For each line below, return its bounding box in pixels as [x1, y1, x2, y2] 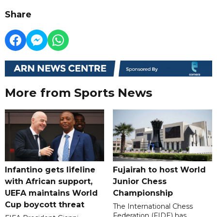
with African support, [5, 177, 93, 186]
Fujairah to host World [112, 165, 206, 175]
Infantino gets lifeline [5, 165, 95, 175]
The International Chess [112, 202, 193, 211]
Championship [112, 188, 173, 198]
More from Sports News [5, 86, 152, 100]
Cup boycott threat [5, 200, 84, 210]
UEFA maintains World [5, 188, 98, 198]
